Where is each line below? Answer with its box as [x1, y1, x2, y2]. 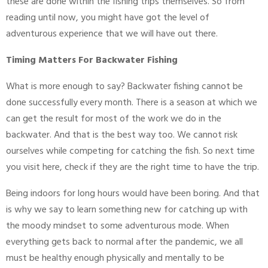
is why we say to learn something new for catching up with [6, 202, 248, 218]
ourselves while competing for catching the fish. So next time [6, 144, 255, 160]
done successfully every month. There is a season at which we [6, 95, 257, 111]
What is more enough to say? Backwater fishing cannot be [6, 79, 243, 95]
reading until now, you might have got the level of [6, 10, 209, 26]
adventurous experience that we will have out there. [6, 26, 220, 42]
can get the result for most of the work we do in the [6, 111, 221, 127]
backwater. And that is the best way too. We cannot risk [6, 127, 237, 144]
